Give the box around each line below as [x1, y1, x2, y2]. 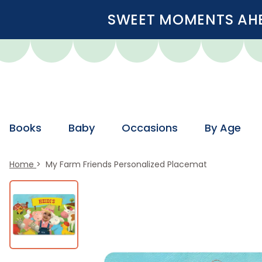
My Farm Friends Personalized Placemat [43, 158, 207, 170]
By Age [204, 120, 241, 135]
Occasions [121, 120, 178, 135]
